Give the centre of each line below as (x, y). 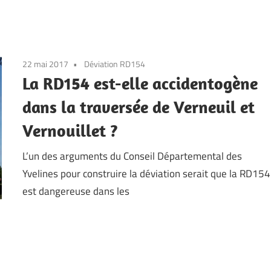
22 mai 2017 (46, 64)
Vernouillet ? (70, 131)
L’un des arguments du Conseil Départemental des (132, 156)
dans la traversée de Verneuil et (139, 107)
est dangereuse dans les (76, 191)
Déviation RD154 (115, 64)
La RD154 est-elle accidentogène (140, 83)
